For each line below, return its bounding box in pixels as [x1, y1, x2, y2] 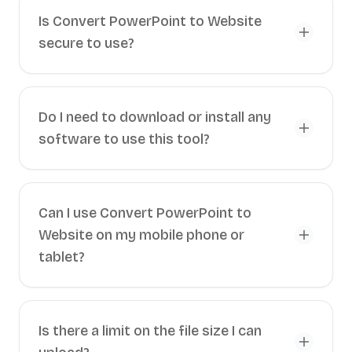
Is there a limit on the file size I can [38, 322, 262, 339]
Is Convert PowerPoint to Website [38, 13, 262, 30]
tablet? [38, 248, 85, 266]
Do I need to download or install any [38, 108, 271, 126]
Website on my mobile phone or [38, 226, 244, 244]
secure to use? [38, 35, 134, 52]
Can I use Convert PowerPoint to [38, 204, 251, 222]
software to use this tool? [38, 130, 210, 148]
